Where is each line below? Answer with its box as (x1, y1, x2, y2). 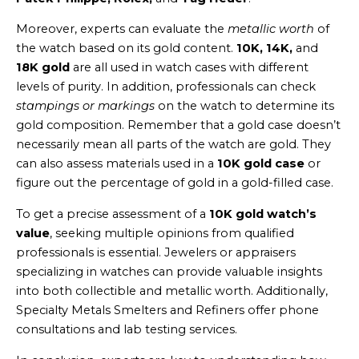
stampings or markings (16, 99, 155, 114)
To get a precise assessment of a (16, 206, 209, 221)
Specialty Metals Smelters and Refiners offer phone (16, 302, 319, 317)
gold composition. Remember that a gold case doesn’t (16, 118, 341, 133)
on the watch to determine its (155, 99, 334, 114)
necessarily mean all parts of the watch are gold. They (16, 137, 331, 152)
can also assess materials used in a (16, 156, 217, 171)
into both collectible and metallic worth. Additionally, (16, 283, 328, 298)
